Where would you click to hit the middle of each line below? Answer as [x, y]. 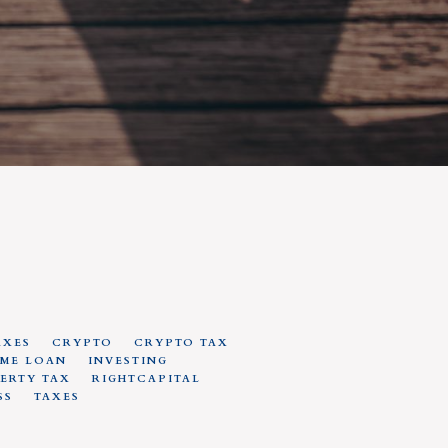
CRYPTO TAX [181, 343]
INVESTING [127, 361]
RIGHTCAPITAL [146, 379]
